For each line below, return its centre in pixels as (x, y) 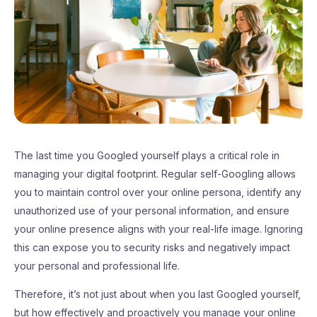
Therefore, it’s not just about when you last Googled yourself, (157, 294)
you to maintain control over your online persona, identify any (158, 192)
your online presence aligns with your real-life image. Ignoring (158, 229)
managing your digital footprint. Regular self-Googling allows (155, 174)
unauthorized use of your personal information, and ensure (152, 211)
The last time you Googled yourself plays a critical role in (147, 155)
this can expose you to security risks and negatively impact (152, 247)
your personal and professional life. (97, 266)
